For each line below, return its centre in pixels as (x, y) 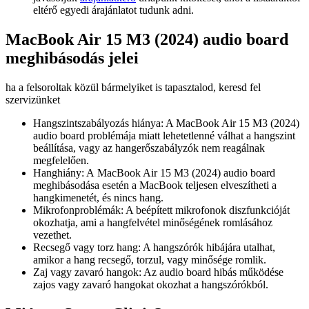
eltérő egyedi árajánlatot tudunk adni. (113, 10)
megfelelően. (61, 161)
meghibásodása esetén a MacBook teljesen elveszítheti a (155, 186)
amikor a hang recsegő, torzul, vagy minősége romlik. (150, 260)
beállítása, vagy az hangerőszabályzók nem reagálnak (149, 148)
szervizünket (33, 100)
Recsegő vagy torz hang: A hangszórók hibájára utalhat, (154, 248)
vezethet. (52, 235)
